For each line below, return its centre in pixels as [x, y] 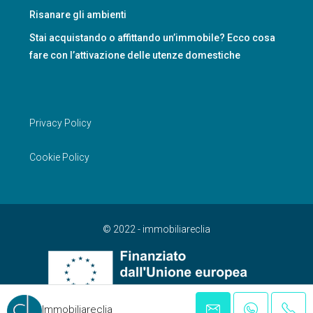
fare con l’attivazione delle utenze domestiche [135, 55]
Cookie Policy [59, 157]
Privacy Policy [60, 123]
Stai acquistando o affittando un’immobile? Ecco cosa [152, 38]
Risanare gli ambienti [78, 15]
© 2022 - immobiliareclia [156, 229]
